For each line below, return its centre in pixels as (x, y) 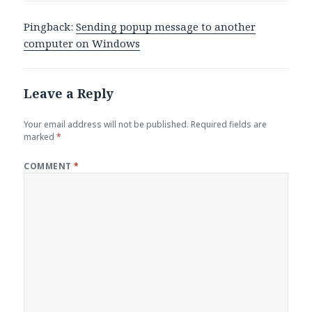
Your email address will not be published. (107, 125)
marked (40, 137)
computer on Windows (82, 44)
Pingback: (50, 27)
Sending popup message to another (166, 27)
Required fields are (229, 125)
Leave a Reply (69, 94)
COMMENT (49, 166)
